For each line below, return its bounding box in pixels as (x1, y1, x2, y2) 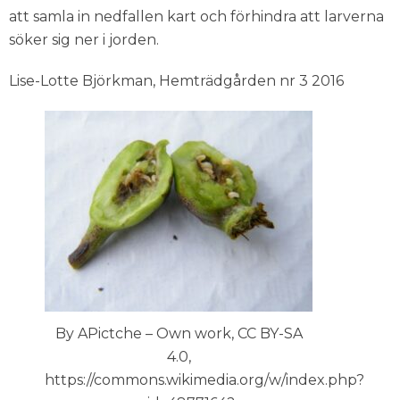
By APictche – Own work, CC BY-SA (54, 325, 303, 343)
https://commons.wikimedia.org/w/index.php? (45, 371, 364, 389)
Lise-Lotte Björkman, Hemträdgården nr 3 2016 (9, 71, 344, 89)
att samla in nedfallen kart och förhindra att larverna (9, 7, 384, 25)
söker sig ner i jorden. (9, 30, 159, 48)
